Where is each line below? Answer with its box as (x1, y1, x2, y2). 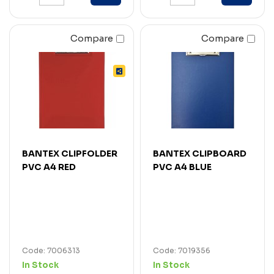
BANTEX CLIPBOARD (153, 147, 246, 159)
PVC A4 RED (22, 161, 76, 172)
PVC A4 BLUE (153, 161, 212, 172)
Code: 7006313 (22, 245, 80, 255)
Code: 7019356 (153, 245, 210, 255)
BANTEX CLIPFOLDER (22, 147, 117, 159)
